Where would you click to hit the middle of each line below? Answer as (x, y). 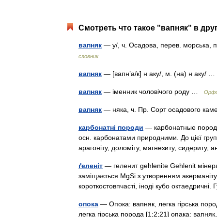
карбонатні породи (111, 127)
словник (88, 56)
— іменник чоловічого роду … (153, 92)
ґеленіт (91, 166)
